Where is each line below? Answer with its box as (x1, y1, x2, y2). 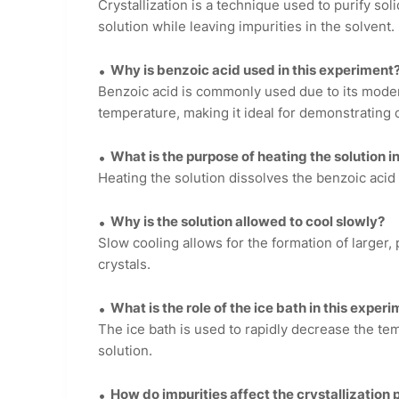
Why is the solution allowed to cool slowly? (110, 213, 385, 231)
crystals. (98, 256, 151, 273)
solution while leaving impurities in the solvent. (98, 18, 395, 36)
